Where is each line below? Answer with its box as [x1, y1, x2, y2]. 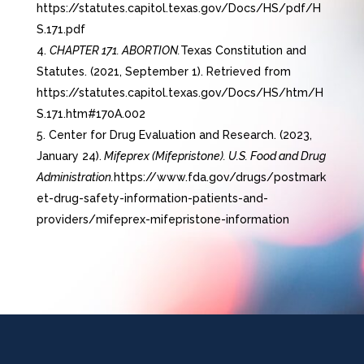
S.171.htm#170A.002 [36, 107, 145, 121]
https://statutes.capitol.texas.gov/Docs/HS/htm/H [36, 86, 323, 100]
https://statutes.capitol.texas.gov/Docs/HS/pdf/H [36, 2, 321, 15]
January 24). [36, 149, 102, 163]
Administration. [36, 171, 114, 184]
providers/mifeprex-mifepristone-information [36, 213, 289, 227]
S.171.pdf [36, 23, 85, 37]
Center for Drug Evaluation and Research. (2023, [48, 128, 312, 142]
